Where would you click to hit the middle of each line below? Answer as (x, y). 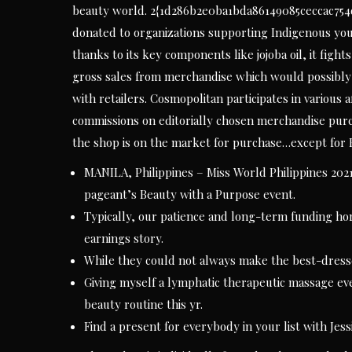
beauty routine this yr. (143, 304)
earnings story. (124, 238)
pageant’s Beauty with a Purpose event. (190, 194)
